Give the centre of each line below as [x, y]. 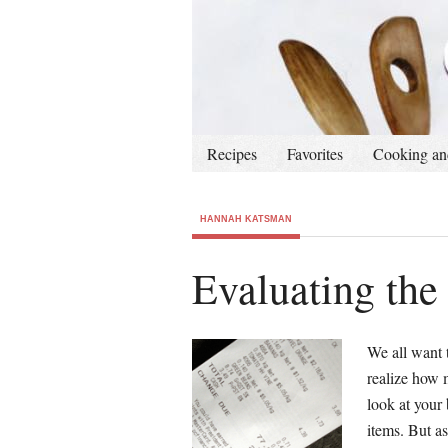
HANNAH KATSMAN [246, 219]
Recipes [232, 153]
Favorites [315, 153]
